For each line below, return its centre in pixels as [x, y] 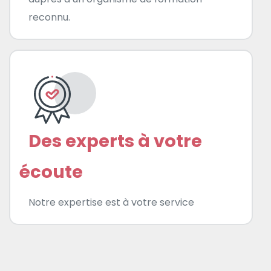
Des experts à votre [115, 141]
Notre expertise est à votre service [111, 202]
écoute [51, 171]
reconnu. [49, 17]
